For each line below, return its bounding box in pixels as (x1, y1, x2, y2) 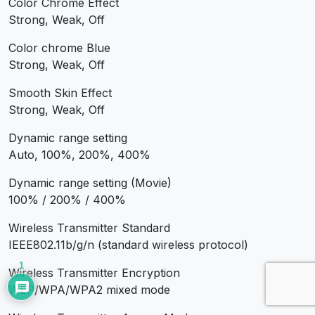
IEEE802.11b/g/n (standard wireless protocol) (8, 237, 248, 252)
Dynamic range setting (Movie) (8, 175, 172, 190)
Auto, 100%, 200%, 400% (8, 147, 150, 162)
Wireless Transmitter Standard (8, 220, 170, 235)
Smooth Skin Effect (8, 85, 112, 100)
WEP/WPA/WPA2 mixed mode (8, 282, 170, 297)
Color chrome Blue (8, 40, 110, 55)
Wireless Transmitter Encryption (8, 265, 180, 280)
